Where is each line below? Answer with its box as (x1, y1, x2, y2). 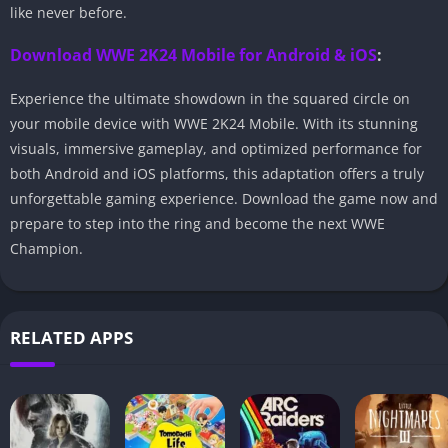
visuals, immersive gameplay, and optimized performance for (10, 139, 422, 159)
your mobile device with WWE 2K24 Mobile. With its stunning (10, 114, 418, 134)
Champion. (10, 239, 83, 259)
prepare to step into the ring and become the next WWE (10, 214, 385, 234)
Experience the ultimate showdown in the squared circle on (10, 89, 410, 109)
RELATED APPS (10, 326, 133, 350)
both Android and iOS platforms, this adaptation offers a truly (10, 164, 424, 184)
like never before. (10, 3, 127, 23)
